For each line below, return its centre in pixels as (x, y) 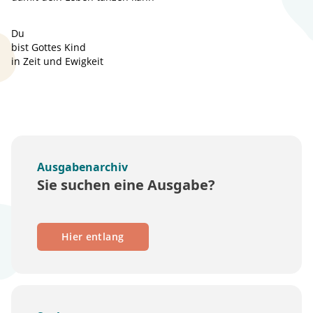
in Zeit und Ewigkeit (57, 61)
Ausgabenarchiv (82, 167)
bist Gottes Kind (49, 47)
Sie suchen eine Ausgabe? (126, 185)
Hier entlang (93, 236)
